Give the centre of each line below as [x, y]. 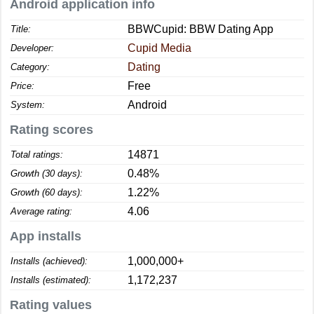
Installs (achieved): [49, 261]
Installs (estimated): [51, 280]
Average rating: [41, 211]
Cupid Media [159, 48]
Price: [22, 86]
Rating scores [52, 130]
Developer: [32, 48]
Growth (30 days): [47, 173]
